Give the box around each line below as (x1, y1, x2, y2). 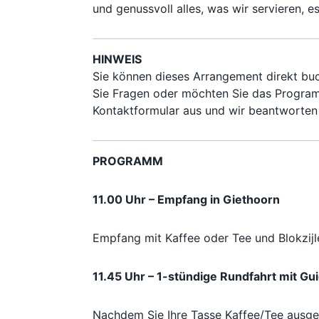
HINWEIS (93, 51, 142, 66)
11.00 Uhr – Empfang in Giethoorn (93, 192, 280, 206)
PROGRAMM (93, 153, 163, 168)
